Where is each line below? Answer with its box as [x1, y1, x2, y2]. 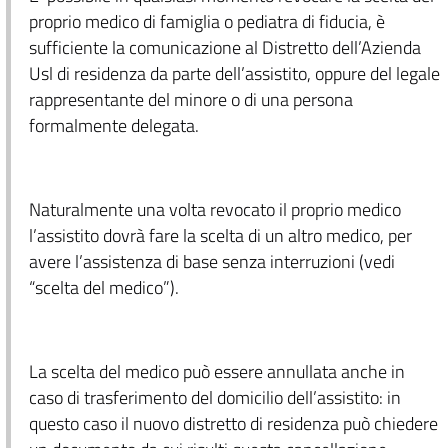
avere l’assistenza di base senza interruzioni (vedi [28, 248, 395, 275]
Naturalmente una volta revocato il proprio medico [28, 196, 401, 223]
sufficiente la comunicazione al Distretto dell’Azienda [28, 34, 421, 61]
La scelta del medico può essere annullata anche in [28, 358, 405, 385]
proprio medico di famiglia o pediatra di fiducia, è [28, 8, 385, 35]
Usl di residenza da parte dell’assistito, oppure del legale [28, 60, 440, 87]
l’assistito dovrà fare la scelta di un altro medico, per [28, 222, 412, 249]
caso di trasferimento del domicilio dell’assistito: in [28, 384, 401, 411]
